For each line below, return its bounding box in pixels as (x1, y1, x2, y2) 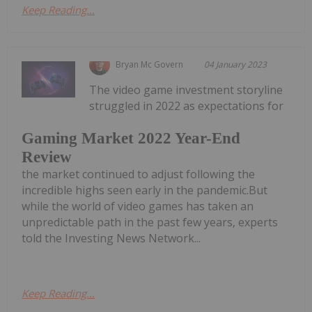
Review (22, 148, 72, 166)
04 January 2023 (204, 58, 267, 71)
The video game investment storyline (89, 82, 283, 98)
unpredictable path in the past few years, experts (22, 214, 278, 230)
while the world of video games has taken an (22, 198, 253, 214)
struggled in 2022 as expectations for (89, 98, 284, 114)
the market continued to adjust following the (22, 166, 255, 182)
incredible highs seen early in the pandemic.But (22, 182, 267, 198)
